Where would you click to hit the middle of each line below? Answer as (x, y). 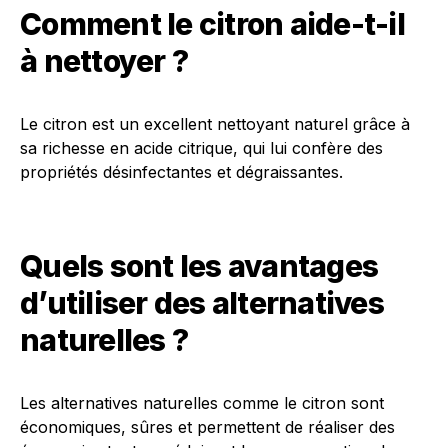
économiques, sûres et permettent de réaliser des (207, 427)
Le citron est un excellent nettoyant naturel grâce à (215, 124)
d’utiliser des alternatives (202, 303)
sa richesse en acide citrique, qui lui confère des (201, 148)
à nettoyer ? (104, 61)
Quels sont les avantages (199, 266)
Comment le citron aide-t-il (212, 24)
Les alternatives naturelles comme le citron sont (202, 403)
